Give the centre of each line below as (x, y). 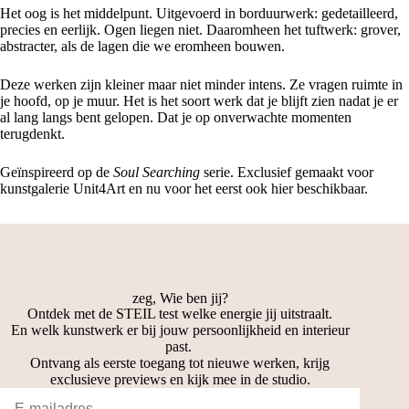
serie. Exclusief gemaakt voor (287, 173)
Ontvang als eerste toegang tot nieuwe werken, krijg (180, 362)
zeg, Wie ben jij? (180, 298)
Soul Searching (157, 173)
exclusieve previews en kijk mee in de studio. (180, 379)
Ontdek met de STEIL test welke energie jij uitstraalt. (180, 313)
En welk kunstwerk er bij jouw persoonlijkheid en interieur (180, 330)
